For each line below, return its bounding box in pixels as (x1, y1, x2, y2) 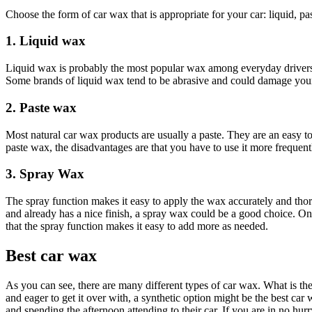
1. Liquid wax (6, 33, 86, 49)
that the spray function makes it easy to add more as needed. (6, 220, 268, 233)
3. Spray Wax (6, 166, 84, 182)
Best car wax (6, 246, 97, 265)
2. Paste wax (6, 100, 77, 115)
